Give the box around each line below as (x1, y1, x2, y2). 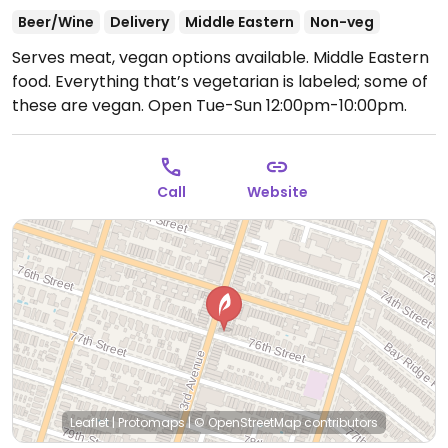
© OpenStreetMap (194, 414, 301, 431)
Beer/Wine (18, 12, 94, 32)
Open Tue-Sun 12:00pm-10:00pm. (148, 94, 407, 117)
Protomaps (118, 414, 185, 431)
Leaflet (70, 414, 109, 431)
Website (246, 182, 308, 202)
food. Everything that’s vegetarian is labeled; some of (12, 70, 428, 93)
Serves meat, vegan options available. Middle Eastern (12, 46, 429, 69)
